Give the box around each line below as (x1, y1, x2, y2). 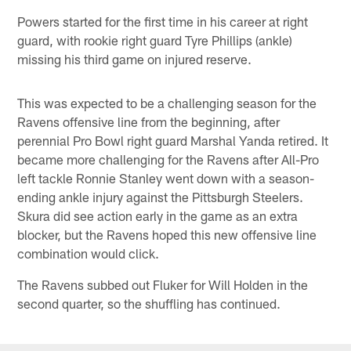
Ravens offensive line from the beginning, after (17, 113, 280, 129)
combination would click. (17, 244, 160, 261)
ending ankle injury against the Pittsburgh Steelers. (17, 188, 304, 204)
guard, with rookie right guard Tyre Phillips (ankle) (17, 31, 293, 48)
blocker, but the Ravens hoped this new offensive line (17, 226, 317, 242)
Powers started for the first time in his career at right (17, 13, 309, 29)
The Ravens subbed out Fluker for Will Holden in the (17, 276, 309, 292)
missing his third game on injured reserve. (17, 50, 252, 67)
